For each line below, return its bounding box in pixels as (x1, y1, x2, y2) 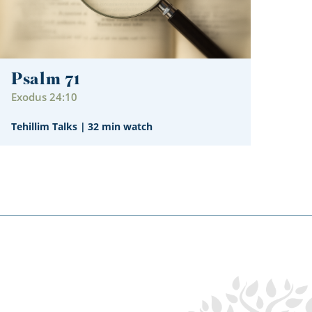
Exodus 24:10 (11, 90, 77, 104)
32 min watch (88, 119, 153, 133)
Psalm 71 (11, 68, 80, 94)
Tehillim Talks (11, 119, 77, 133)
